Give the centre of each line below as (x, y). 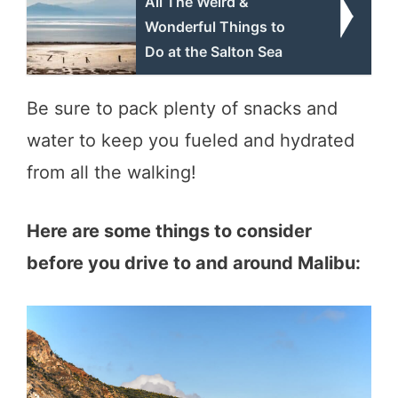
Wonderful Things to (215, 26)
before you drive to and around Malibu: (194, 263)
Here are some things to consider (169, 231)
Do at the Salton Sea (214, 51)
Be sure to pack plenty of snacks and (182, 108)
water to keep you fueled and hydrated (191, 140)
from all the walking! (111, 172)
